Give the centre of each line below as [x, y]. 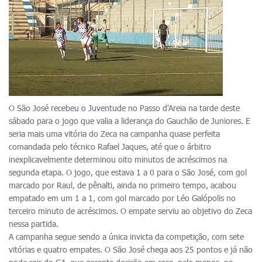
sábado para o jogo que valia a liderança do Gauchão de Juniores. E [130, 121]
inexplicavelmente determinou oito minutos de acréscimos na [118, 159]
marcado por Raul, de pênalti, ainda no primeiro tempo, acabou [123, 185]
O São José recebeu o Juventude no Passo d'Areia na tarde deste [124, 108]
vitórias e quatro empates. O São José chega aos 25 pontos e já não [131, 249]
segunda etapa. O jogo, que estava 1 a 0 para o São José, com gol [128, 172]
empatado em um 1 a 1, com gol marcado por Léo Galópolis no [122, 198]
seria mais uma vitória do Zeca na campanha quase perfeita [114, 134]
